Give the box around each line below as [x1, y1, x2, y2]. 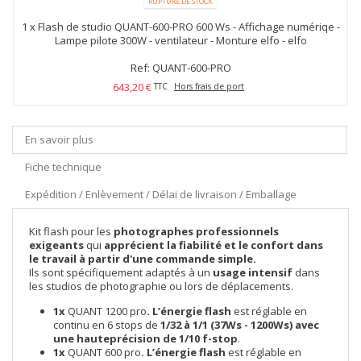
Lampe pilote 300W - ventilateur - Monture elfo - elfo [54, 33, 307, 48]
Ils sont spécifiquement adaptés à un [29, 265, 213, 280]
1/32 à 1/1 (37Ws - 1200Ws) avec [160, 317, 319, 332]
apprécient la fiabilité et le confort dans [104, 238, 323, 252]
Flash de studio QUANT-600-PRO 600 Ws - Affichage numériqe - [37, 19, 340, 34]
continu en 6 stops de [53, 317, 160, 332]
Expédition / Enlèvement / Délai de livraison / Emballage [25, 187, 297, 201]
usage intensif [213, 265, 293, 280]
